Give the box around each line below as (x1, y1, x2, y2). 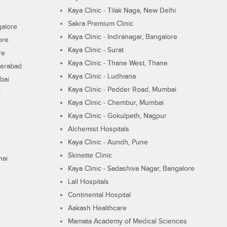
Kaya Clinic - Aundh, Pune (67, 138, 148, 147)
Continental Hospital (67, 191, 131, 200)
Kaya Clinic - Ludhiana (67, 72, 136, 81)
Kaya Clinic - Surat (67, 46, 124, 55)
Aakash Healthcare (67, 204, 127, 213)
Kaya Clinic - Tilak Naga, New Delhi (67, 7, 176, 15)
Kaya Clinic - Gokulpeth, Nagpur (67, 112, 167, 121)
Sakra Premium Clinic (67, 20, 133, 28)
